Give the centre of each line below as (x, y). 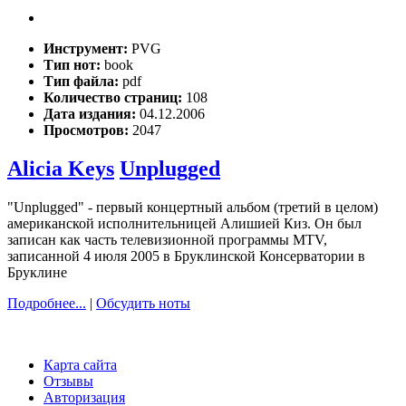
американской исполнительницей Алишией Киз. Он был (184, 224)
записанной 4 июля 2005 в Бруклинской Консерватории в (186, 256)
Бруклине (37, 273)
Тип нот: (74, 65)
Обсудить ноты (143, 304)
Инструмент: (87, 49)
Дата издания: (92, 114)
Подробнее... (47, 304)
